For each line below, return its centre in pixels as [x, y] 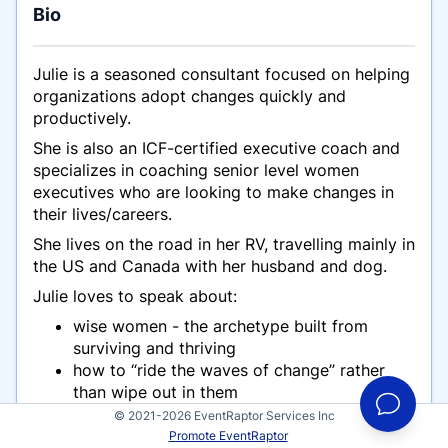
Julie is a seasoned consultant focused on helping [221, 74]
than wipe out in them [155, 392]
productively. [84, 118]
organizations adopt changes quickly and [189, 96]
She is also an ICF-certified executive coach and [216, 148]
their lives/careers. [102, 214]
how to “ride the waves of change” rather [229, 370]
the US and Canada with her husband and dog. [212, 266]
